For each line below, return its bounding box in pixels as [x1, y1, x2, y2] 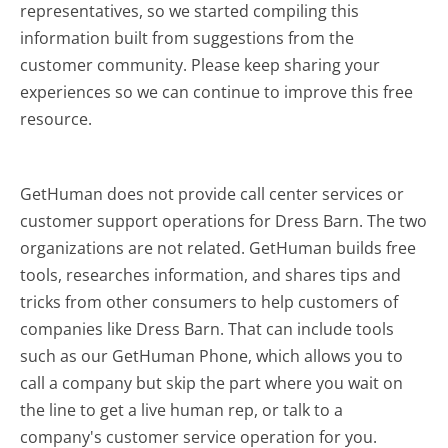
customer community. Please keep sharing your [20, 53, 381, 76]
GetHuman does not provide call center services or [20, 182, 405, 205]
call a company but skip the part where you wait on [20, 371, 404, 394]
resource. [20, 107, 93, 130]
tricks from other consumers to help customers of [20, 290, 399, 313]
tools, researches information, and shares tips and [20, 263, 402, 286]
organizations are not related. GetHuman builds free [20, 236, 417, 259]
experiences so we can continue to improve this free [20, 80, 414, 103]
